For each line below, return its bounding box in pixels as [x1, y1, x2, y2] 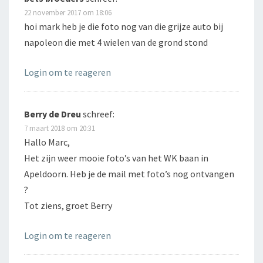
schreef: [83, 108, 114, 120]
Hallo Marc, [24, 136, 70, 149]
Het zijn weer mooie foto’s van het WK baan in [24, 152, 208, 164]
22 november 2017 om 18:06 [24, 8, 112, 18]
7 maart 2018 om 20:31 [24, 123, 95, 133]
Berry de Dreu [24, 108, 81, 120]
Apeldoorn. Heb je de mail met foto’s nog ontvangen [24, 168, 234, 180]
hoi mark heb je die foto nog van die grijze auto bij [24, 21, 223, 33]
